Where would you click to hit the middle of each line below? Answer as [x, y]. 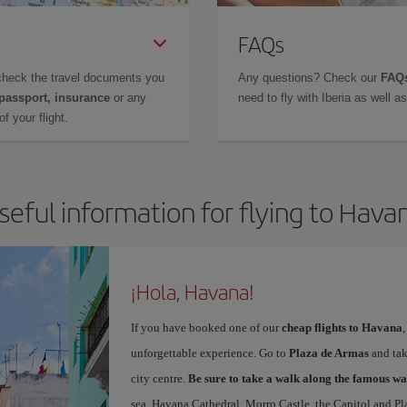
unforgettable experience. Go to [209, 353]
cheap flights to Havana [342, 328]
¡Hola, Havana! [192, 292]
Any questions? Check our [309, 78]
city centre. [159, 378]
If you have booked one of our [206, 328]
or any [128, 98]
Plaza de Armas [328, 353]
